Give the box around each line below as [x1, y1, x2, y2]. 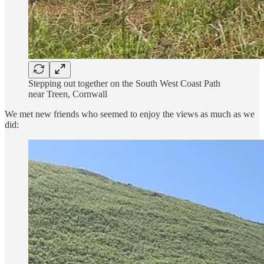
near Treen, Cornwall [28, 89, 107, 100]
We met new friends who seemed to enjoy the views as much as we [5, 109, 255, 120]
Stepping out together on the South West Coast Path [28, 78, 220, 89]
